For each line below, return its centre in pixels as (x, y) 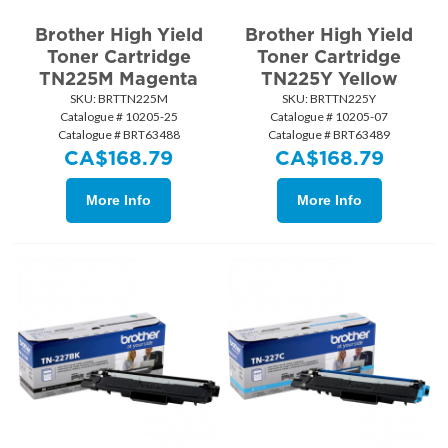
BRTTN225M (131, 99)
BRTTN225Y (342, 99)
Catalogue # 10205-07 (329, 117)
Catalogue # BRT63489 (329, 135)
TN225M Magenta (119, 79)
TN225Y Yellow (329, 79)
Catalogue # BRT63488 (118, 135)
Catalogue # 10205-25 (118, 117)
